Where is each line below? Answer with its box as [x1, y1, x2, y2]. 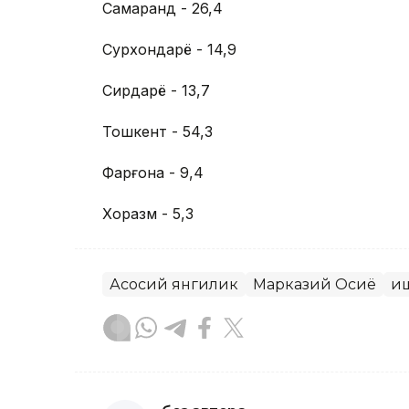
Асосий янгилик [110, 275, 238, 293]
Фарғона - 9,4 [102, 163, 204, 182]
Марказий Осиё [253, 275, 376, 293]
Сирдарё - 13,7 [102, 80, 210, 100]
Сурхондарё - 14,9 [102, 39, 236, 58]
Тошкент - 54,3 [102, 121, 213, 141]
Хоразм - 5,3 [102, 204, 194, 223]
